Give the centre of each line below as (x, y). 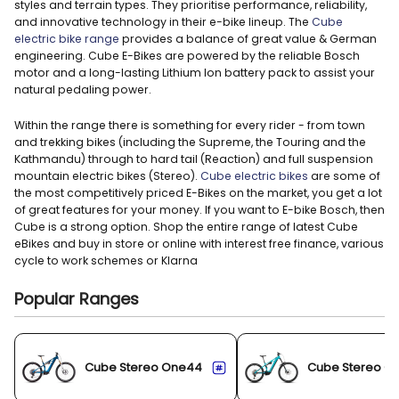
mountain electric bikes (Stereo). (107, 175)
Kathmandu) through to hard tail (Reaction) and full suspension (194, 159)
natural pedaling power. (83, 89)
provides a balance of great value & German (248, 38)
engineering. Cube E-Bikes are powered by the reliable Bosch (187, 55)
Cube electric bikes (254, 175)
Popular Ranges (77, 298)
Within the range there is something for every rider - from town (190, 125)
